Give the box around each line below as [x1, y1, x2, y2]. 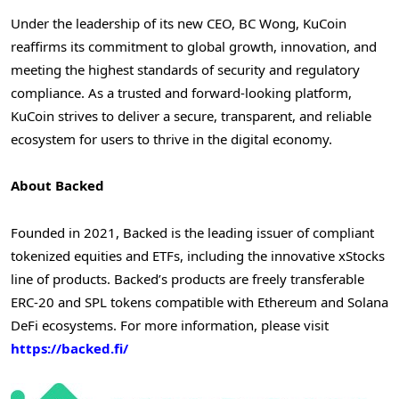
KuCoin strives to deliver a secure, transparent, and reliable [11, 107, 371, 126]
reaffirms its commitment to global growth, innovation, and [11, 37, 377, 56]
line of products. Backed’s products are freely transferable [11, 269, 364, 288]
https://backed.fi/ [11, 338, 128, 357]
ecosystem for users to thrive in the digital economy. [11, 130, 332, 149]
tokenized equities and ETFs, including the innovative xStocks [11, 246, 385, 265]
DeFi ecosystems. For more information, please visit [11, 315, 329, 334]
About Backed [11, 176, 104, 195]
